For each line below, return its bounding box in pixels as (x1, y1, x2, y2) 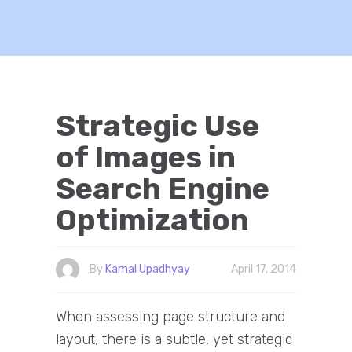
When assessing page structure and (55, 308, 285, 326)
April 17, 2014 (231, 262, 297, 276)
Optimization (55, 202, 249, 238)
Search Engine (55, 170, 269, 207)
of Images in (55, 139, 236, 175)
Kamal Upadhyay (104, 262, 190, 276)
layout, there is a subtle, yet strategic (55, 331, 292, 349)
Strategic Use (55, 108, 259, 144)
